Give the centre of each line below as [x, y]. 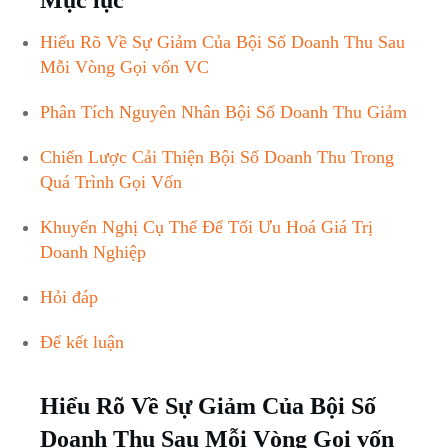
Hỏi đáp [69, 296]
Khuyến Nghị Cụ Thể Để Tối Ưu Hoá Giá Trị [206, 226]
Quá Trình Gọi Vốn [111, 181]
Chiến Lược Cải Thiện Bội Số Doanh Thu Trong [217, 156]
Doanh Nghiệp [93, 251]
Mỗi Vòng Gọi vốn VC [124, 66]
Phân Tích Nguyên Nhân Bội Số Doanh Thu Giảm [223, 111]
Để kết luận [82, 341]
